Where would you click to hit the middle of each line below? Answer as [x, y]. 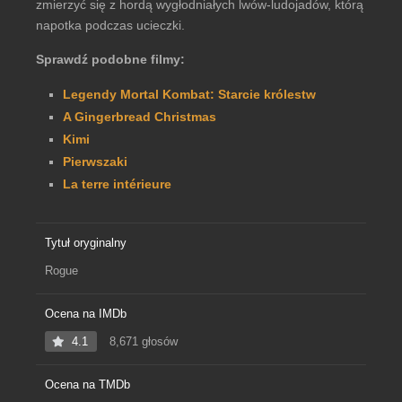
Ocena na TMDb [87, 385]
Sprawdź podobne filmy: [110, 59]
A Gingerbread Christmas [140, 117]
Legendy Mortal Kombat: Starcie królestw [189, 94]
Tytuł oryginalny [86, 243]
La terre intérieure [117, 184]
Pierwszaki [95, 162]
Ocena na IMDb [86, 314]
